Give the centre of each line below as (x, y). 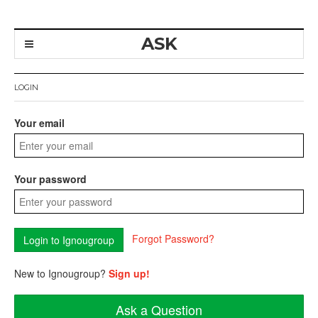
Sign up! (129, 273)
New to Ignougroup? (61, 273)
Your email (39, 123)
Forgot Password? (173, 238)
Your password (50, 179)
